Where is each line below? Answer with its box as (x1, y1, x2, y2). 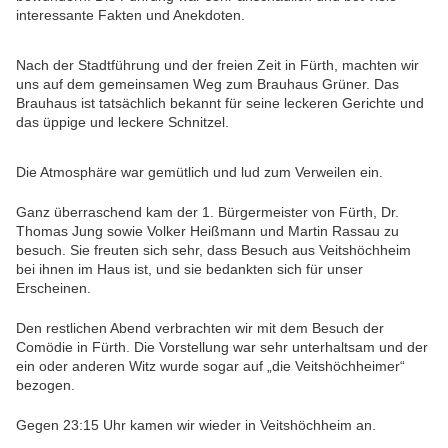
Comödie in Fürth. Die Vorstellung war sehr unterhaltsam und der (16, 339, 428, 356)
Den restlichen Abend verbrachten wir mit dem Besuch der (16, 320, 384, 337)
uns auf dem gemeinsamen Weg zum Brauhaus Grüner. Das (16, 76, 399, 93)
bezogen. (16, 377, 79, 394)
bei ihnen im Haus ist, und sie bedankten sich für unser (16, 261, 363, 278)
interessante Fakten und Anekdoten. (16, 7, 245, 24)
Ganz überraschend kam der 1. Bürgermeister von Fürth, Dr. (16, 204, 399, 221)
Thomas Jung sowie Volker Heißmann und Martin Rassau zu (16, 223, 399, 240)
